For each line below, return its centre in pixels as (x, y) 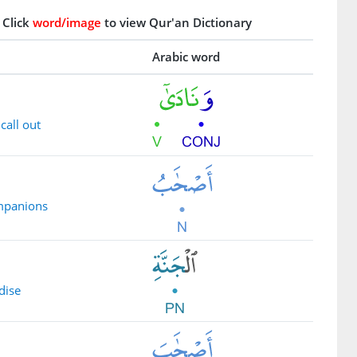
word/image (67, 22)
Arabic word (186, 57)
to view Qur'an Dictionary (177, 22)
